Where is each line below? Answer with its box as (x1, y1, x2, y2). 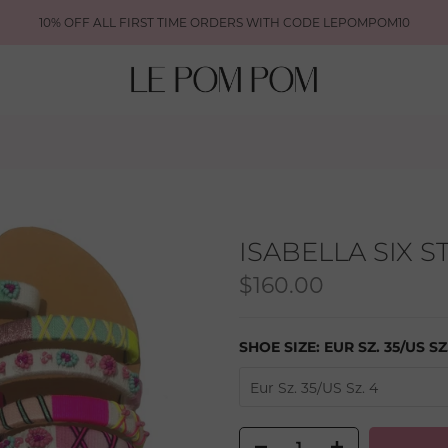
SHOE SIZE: (239, 338, 324, 356)
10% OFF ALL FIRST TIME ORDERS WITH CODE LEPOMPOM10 (38, 14, 410, 30)
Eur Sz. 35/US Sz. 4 (250, 379, 378, 397)
